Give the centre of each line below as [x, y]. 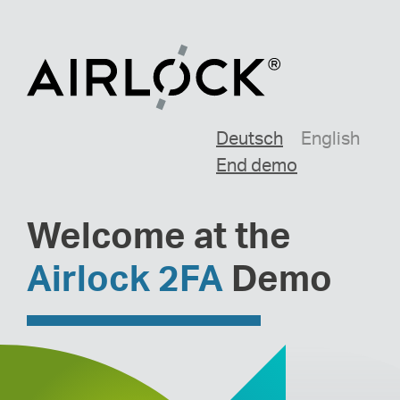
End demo [257, 164]
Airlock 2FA [125, 277]
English [330, 137]
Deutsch [250, 137]
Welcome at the [159, 234]
